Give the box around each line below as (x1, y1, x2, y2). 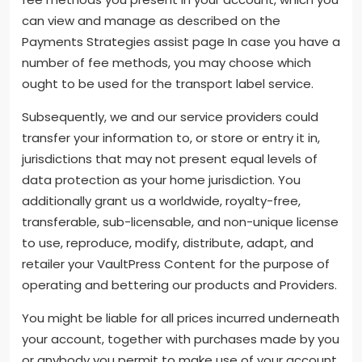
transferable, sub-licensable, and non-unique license (22, 213, 339, 231)
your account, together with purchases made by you (22, 330, 339, 348)
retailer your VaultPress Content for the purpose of (22, 255, 330, 273)
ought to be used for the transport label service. (22, 75, 314, 93)
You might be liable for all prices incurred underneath (22, 309, 339, 327)
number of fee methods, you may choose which (22, 54, 311, 72)
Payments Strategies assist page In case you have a (22, 33, 340, 51)
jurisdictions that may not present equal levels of (22, 150, 318, 168)
